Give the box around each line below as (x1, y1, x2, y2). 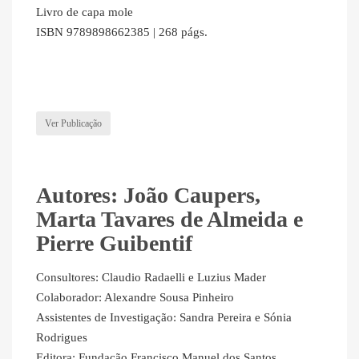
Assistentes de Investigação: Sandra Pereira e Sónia (36, 310, 292, 324)
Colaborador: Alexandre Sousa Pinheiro (36, 290, 234, 304)
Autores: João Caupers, (36, 182, 260, 208)
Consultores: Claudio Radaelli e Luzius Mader (36, 270, 266, 284)
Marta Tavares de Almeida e (36, 206, 303, 232)
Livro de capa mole (36, 5, 133, 18)
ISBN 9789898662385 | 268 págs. (36, 25, 208, 38)
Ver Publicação (45, 117, 102, 129)
